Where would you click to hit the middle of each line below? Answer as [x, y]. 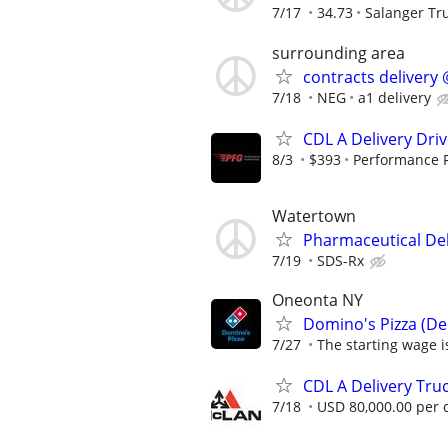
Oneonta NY [317, 300]
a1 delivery [394, 97]
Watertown [314, 215]
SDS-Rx [340, 260]
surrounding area [338, 52]
